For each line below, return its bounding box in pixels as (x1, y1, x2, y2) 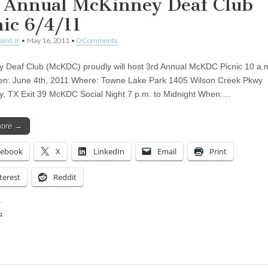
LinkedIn (93, 145, 124, 157)
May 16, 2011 (27, 35, 69, 45)
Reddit (53, 171, 77, 182)
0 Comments (77, 35, 117, 45)
